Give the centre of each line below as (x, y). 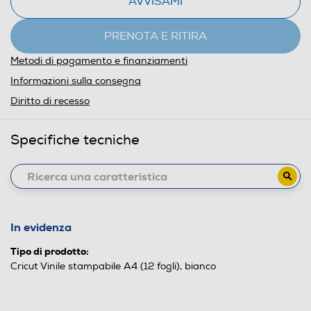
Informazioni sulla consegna (76, 81)
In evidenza (41, 227)
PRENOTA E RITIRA (155, 36)
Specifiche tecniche (75, 140)
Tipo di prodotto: (50, 251)
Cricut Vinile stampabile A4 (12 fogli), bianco (113, 266)
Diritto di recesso (50, 101)
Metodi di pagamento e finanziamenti (99, 61)
